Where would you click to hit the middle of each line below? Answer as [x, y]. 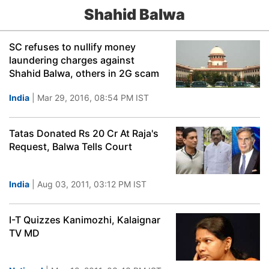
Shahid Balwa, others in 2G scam [84, 73]
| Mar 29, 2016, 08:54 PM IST [89, 98]
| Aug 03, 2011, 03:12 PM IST [88, 184]
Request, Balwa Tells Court [71, 147]
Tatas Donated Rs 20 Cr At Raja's [84, 133]
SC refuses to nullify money [72, 47]
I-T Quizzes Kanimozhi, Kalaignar [85, 220]
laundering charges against [72, 60]
